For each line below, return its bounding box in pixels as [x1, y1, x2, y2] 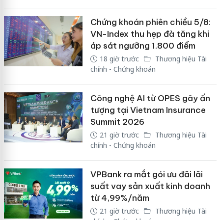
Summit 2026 [90, 116, 144, 128]
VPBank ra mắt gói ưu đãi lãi [90, 169, 203, 180]
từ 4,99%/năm [90, 192, 149, 204]
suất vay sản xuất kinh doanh [90, 181, 210, 192]
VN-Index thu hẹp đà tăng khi [90, 28, 209, 40]
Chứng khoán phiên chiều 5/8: [90, 17, 211, 28]
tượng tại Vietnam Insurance [90, 105, 206, 116]
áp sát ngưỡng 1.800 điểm [90, 40, 195, 52]
